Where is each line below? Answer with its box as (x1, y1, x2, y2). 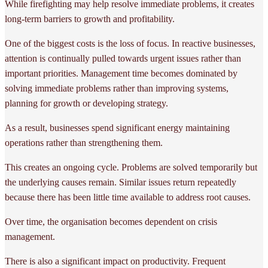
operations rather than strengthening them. (5, 137, 163, 148)
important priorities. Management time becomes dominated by (5, 68, 237, 78)
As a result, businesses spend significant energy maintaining (5, 122, 230, 133)
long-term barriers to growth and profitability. (5, 13, 175, 24)
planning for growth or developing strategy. (5, 98, 168, 108)
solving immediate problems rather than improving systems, (5, 83, 229, 93)
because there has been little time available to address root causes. (5, 191, 251, 202)
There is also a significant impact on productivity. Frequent (5, 255, 226, 266)
